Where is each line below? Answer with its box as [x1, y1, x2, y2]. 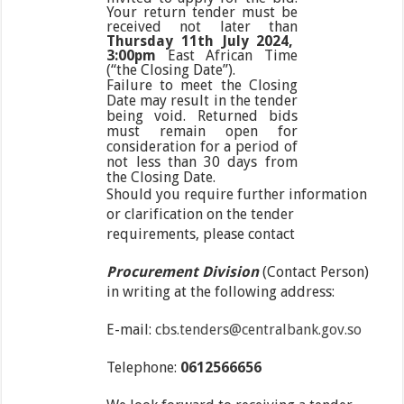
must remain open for [106, 123, 298, 141]
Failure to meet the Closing [106, 77, 298, 95]
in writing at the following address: [106, 283, 335, 301]
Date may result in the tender [106, 92, 298, 110]
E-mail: [106, 321, 156, 339]
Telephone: [106, 359, 181, 377]
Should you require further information [106, 186, 368, 204]
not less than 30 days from [106, 153, 298, 171]
